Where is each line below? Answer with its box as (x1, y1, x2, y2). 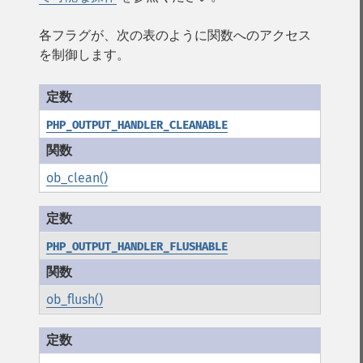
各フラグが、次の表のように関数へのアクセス (39, 28, 311, 43)
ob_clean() (46, 170, 108, 186)
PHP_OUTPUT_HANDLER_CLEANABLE (46, 118, 228, 132)
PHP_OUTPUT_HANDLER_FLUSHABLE (46, 240, 228, 254)
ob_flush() (46, 292, 103, 307)
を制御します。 (39, 47, 130, 62)
